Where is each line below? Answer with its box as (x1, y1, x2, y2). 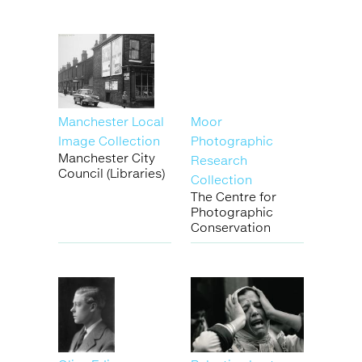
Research (191, 153, 247, 168)
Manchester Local (58, 114, 164, 129)
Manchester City (58, 150, 155, 166)
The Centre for (191, 189, 276, 204)
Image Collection (58, 133, 160, 149)
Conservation (191, 220, 271, 235)
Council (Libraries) (58, 166, 165, 181)
